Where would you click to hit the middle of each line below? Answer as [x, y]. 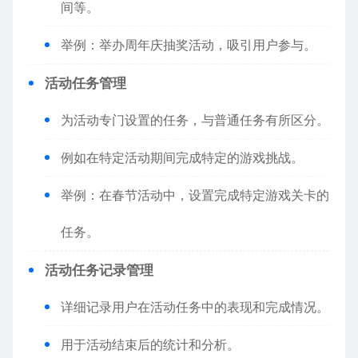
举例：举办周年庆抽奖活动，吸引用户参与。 [189, 45]
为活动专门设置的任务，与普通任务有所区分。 [195, 120]
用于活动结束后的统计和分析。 [150, 344]
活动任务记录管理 [99, 270]
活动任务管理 [86, 83]
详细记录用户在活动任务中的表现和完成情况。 [195, 307]
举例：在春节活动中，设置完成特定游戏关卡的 [195, 195]
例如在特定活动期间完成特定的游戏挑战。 [182, 157]
